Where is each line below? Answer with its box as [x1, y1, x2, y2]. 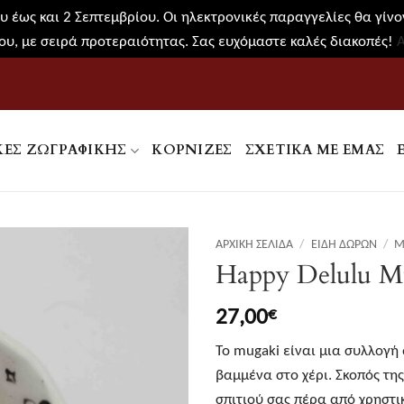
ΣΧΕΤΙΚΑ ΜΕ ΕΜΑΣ [244, 141, 385, 160]
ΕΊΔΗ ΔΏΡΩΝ [310, 235, 377, 252]
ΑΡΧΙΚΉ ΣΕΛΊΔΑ [216, 235, 293, 252]
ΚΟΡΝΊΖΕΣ [151, 141, 233, 160]
